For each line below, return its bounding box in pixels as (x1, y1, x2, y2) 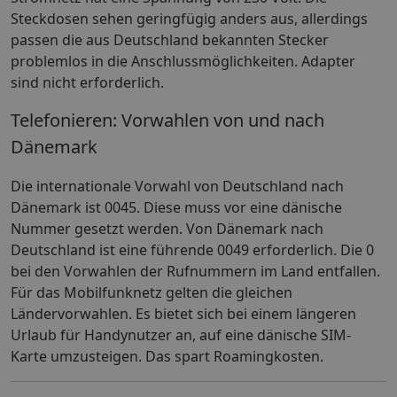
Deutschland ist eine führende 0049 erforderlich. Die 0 (11, 239, 374, 260)
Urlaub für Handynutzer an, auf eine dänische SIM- (11, 324, 351, 345)
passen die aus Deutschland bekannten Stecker (11, 30, 329, 51)
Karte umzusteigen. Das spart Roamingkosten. (11, 346, 323, 366)
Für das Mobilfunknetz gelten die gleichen (11, 282, 292, 302)
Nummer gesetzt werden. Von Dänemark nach (11, 218, 323, 238)
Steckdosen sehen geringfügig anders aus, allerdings (11, 9, 368, 29)
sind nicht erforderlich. (11, 73, 164, 93)
